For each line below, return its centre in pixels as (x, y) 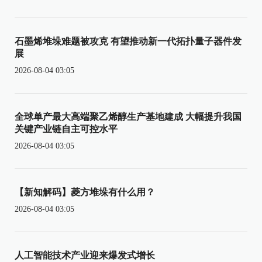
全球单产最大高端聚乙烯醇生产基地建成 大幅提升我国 (128, 116)
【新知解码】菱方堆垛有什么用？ (85, 192)
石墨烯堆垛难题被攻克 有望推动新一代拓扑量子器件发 (128, 41)
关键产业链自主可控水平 (66, 129)
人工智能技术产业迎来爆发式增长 (85, 255)
